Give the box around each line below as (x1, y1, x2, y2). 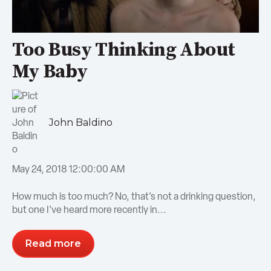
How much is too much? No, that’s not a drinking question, (12, 189, 256, 203)
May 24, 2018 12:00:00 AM (12, 163, 125, 176)
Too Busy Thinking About (12, 38, 235, 62)
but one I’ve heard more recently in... (12, 203, 166, 216)
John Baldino (49, 117, 113, 128)
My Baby (12, 59, 88, 84)
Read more (25, 237, 81, 249)
